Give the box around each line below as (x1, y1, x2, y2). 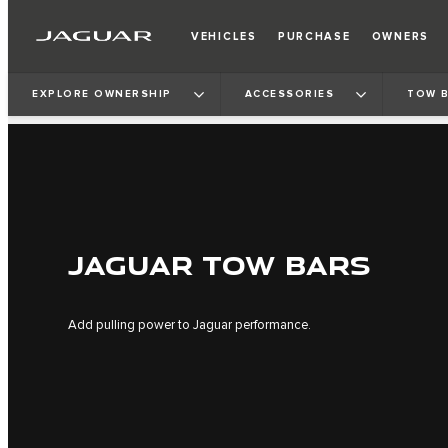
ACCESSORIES (244, 87, 334, 100)
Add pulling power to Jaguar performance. (68, 317, 311, 334)
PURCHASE (277, 29, 351, 43)
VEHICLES (191, 29, 257, 43)
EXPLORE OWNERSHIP (32, 87, 172, 100)
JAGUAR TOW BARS (68, 246, 371, 284)
